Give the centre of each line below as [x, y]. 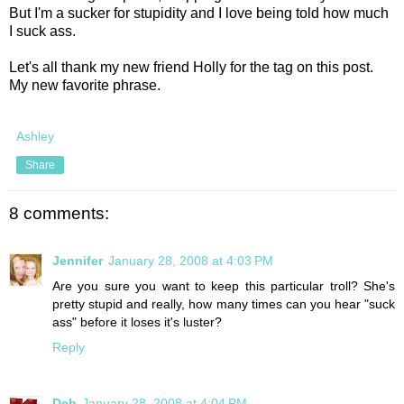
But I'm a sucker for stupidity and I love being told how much [199, 14]
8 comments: [59, 214]
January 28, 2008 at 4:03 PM [191, 260]
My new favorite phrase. [85, 86]
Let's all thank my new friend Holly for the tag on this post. [191, 68]
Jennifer [78, 260]
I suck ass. [42, 32]
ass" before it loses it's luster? [137, 321]
